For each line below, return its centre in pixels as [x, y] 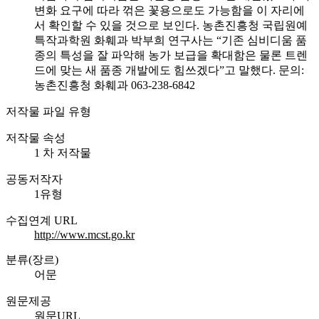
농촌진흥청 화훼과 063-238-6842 [115, 85]
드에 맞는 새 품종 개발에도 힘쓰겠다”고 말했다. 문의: [169, 70]
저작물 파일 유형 [48, 111]
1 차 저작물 [63, 152]
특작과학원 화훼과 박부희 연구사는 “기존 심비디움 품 [171, 40]
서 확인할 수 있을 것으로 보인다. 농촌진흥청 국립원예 [171, 25]
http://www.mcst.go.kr [84, 234]
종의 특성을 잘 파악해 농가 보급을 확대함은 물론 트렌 [171, 55]
